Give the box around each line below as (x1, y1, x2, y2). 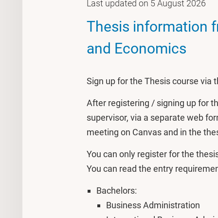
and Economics (87, 40, 186, 57)
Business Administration (106, 200, 200, 210)
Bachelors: (96, 185, 137, 196)
